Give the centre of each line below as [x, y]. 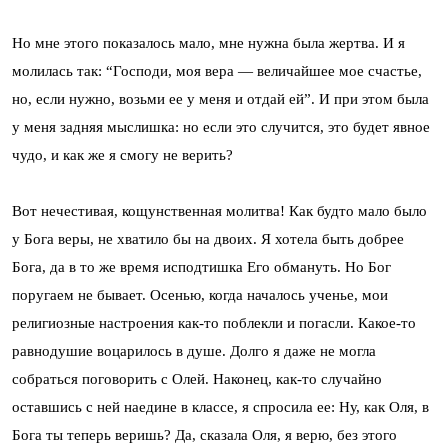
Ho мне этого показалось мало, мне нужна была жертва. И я [208, 43]
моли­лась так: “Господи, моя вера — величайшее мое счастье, [217, 71]
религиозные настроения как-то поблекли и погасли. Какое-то [214, 323]
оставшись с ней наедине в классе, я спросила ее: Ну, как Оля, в [220, 407]
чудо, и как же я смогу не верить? [122, 155]
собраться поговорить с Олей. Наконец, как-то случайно [197, 379]
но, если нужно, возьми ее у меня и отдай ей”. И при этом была [220, 99]
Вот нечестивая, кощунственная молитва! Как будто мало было [219, 211]
